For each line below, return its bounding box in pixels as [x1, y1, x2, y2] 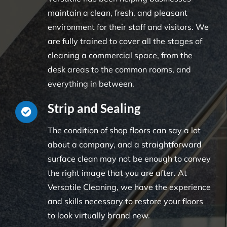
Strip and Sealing [47, 100, 140, 116]
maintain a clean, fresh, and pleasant [47, 7, 187, 18]
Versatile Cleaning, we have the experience [47, 181, 211, 192]
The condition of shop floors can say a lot [47, 125, 201, 135]
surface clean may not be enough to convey [47, 153, 211, 164]
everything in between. [47, 78, 134, 89]
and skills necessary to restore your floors [47, 196, 203, 206]
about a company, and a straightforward [47, 139, 202, 149]
